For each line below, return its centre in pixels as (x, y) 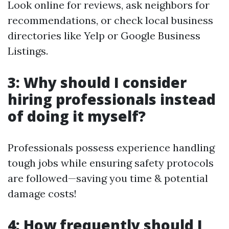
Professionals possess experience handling (111, 147)
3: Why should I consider (97, 82)
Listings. (28, 51)
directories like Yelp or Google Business (104, 36)
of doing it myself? (77, 116)
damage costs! (42, 193)
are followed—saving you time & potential (108, 178)
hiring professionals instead (112, 99)
